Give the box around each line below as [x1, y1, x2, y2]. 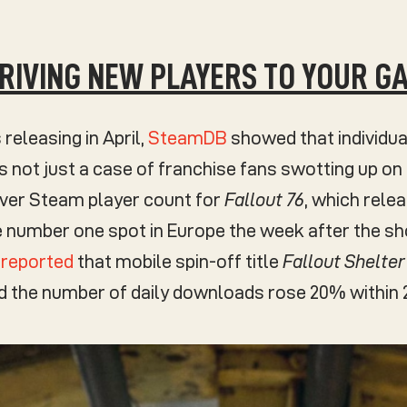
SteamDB [148, 128, 227, 149]
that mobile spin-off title [74, 252, 283, 273]
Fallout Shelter [283, 252, 405, 273]
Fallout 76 [224, 190, 304, 211]
